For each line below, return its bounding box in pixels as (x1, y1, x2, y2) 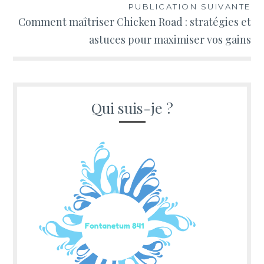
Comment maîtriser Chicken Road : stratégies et (18, 15, 251, 29)
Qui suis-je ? (91, 98, 173, 118)
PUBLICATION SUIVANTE (128, 2, 251, 12)
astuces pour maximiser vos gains (88, 32, 251, 47)
